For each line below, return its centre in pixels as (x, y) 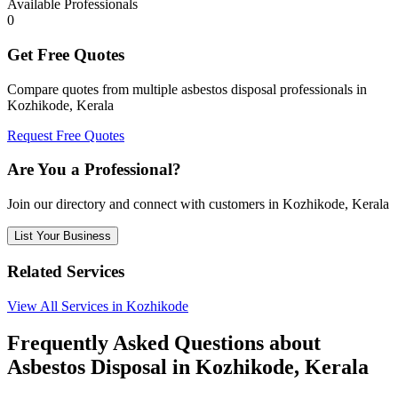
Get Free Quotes (66, 54)
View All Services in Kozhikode (98, 306)
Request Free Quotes (66, 135)
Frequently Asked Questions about (164, 343)
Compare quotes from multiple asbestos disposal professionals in (187, 89)
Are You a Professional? (94, 170)
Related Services (66, 271)
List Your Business (63, 236)
